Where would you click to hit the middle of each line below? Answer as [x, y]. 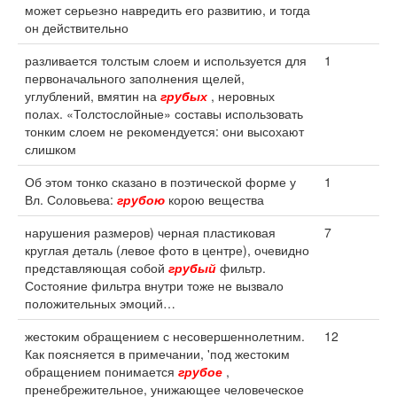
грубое [200, 371]
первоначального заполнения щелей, [135, 78]
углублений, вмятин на [93, 96]
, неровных [241, 96]
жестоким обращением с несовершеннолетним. [165, 336]
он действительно [77, 27]
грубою [141, 199]
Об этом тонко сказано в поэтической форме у [160, 182]
